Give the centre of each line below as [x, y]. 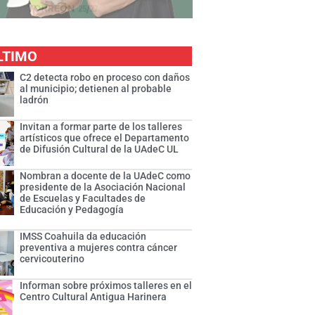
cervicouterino [52, 259]
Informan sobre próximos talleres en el [106, 286]
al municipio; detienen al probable [96, 89]
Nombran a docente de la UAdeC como [105, 176]
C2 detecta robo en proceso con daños [105, 78]
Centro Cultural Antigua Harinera [94, 297]
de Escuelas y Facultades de [83, 199]
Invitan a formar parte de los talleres [101, 127]
